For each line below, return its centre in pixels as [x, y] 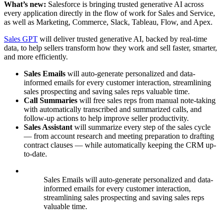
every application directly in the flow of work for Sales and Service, [110, 13]
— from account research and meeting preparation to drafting [119, 136]
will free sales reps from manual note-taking [147, 101]
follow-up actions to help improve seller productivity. [106, 118]
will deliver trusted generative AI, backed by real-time [122, 39]
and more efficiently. [36, 57]
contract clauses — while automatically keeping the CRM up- [120, 145]
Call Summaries [52, 101]
